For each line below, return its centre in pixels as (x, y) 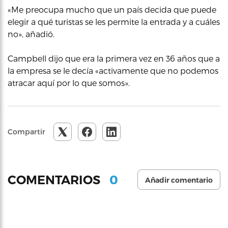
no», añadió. (31, 34)
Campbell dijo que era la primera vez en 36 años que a (114, 58)
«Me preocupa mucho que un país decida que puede (112, 9)
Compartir (26, 132)
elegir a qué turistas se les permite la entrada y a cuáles (114, 22)
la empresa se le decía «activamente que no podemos (113, 70)
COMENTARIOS (55, 180)
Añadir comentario (179, 180)
